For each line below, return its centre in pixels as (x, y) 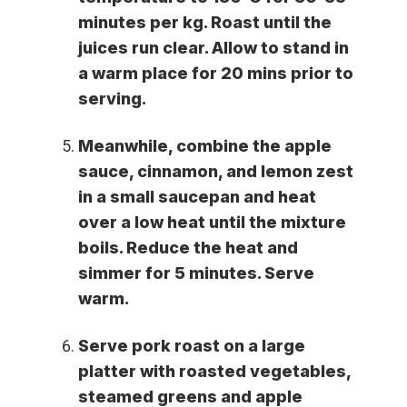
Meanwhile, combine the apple (205, 145)
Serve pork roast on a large (192, 345)
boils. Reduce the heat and (189, 247)
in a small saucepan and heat (198, 196)
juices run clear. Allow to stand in (214, 47)
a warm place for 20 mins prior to (216, 73)
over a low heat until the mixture (213, 222)
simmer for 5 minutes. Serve (197, 273)
